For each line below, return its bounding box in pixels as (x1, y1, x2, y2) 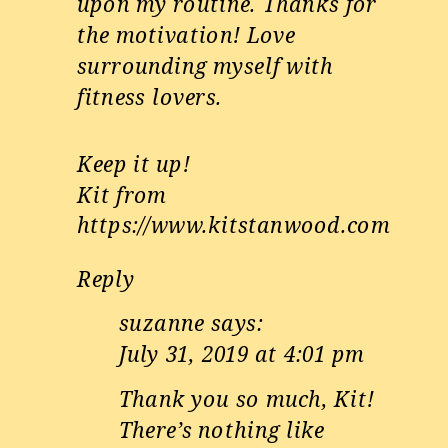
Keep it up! (77, 149, 191, 178)
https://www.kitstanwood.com (77, 211, 390, 240)
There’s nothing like (119, 415, 325, 444)
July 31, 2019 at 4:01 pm (119, 340, 364, 369)
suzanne (119, 309, 205, 338)
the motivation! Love (77, 20, 296, 49)
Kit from (77, 180, 167, 209)
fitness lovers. (77, 82, 223, 111)
